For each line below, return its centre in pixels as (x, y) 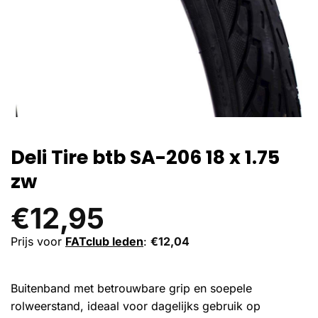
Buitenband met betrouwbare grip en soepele (131, 288)
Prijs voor (38, 241)
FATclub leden (104, 241)
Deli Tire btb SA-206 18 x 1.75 (145, 157)
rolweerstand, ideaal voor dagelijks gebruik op (136, 306)
